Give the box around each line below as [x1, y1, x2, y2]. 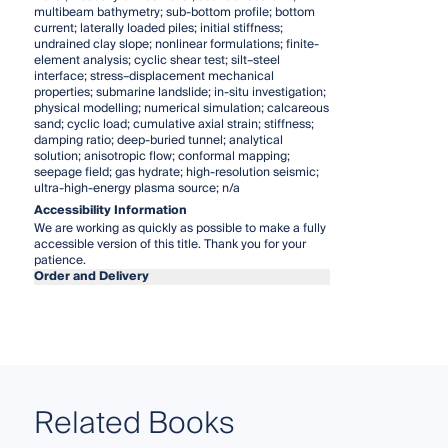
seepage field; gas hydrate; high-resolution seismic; [33, 161, 319, 183]
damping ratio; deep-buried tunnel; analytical [33, 129, 283, 151]
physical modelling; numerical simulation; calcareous [33, 97, 329, 119]
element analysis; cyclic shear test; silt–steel [33, 49, 280, 71]
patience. [33, 249, 86, 271]
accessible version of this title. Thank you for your [33, 233, 306, 255]
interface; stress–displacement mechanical [33, 65, 274, 87]
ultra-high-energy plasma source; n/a [33, 177, 240, 199]
